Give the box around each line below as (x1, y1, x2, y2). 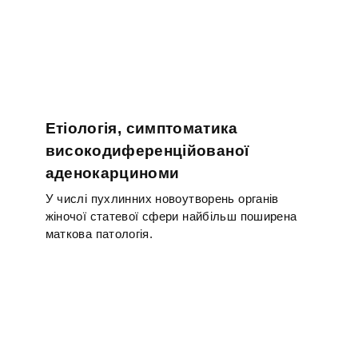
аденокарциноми (45, 164, 180, 181)
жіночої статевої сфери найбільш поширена (45, 209, 297, 224)
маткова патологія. (45, 227, 153, 241)
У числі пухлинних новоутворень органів (45, 192, 279, 206)
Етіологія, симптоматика (45, 119, 238, 137)
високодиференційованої (45, 141, 249, 159)
